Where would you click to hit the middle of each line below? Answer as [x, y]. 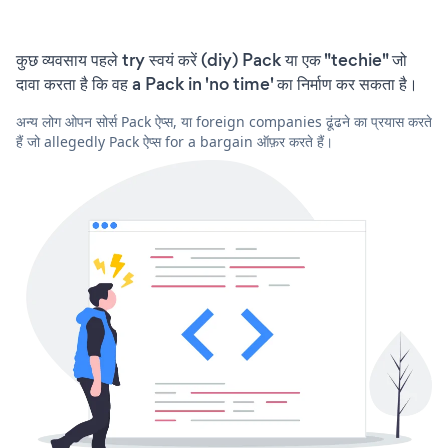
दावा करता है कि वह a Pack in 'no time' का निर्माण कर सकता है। [217, 84]
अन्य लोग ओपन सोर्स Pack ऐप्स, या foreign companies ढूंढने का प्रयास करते [224, 122]
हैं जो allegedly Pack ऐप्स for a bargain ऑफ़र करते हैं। [174, 142]
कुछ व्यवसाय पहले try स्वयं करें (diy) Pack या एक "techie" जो [211, 60]
